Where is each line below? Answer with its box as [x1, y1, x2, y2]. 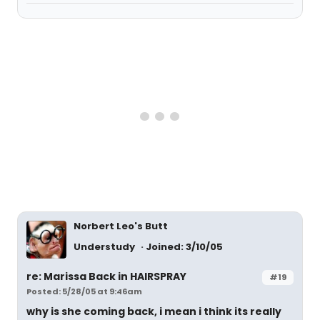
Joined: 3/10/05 [146, 240, 223, 254]
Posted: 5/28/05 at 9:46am [26, 285, 142, 297]
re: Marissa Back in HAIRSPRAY [26, 269, 186, 284]
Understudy [74, 240, 137, 254]
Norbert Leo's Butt [74, 219, 168, 233]
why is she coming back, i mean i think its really [26, 304, 281, 319]
